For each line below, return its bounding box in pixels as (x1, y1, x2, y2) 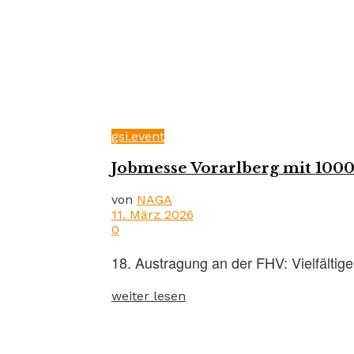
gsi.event (111, 129, 164, 145)
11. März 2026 (111, 206, 194, 222)
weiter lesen (111, 288, 186, 303)
